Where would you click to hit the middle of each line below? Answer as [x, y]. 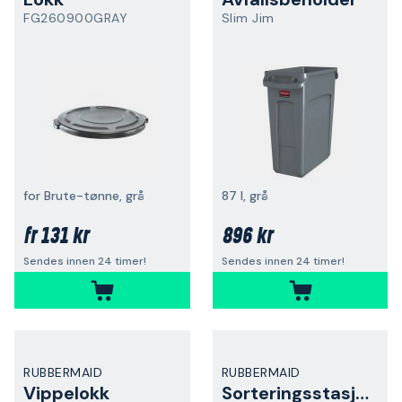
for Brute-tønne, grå [84, 196]
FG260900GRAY [75, 18]
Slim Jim [248, 18]
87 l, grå [245, 196]
